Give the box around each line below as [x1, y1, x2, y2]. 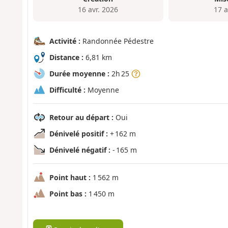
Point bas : [49, 189, 87, 199]
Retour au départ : [49, 112, 113, 123]
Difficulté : [49, 85, 85, 95]
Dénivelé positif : [49, 129, 108, 139]
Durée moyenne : [49, 69, 109, 79]
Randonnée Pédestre [80, 36, 154, 46]
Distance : [49, 52, 83, 63]
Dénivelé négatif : [49, 145, 110, 155]
